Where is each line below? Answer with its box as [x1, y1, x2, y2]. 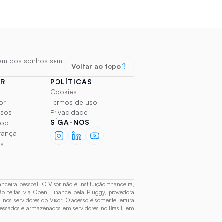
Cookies [50, 87, 77, 96]
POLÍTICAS [50, 77, 92, 86]
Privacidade [50, 108, 88, 116]
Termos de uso [50, 98, 97, 106]
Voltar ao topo [71, 61, 121, 70]
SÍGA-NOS [50, 118, 90, 126]
